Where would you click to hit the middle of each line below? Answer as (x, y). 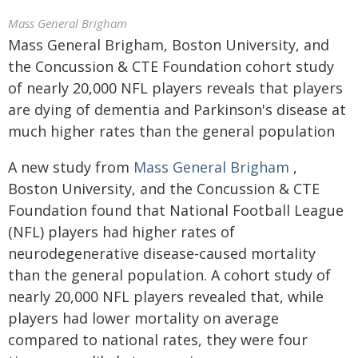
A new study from (71, 167)
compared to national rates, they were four (158, 340)
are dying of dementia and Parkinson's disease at (177, 109)
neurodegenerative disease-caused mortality (162, 253)
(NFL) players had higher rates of (121, 232)
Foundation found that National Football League (176, 210)
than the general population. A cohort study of (169, 275)
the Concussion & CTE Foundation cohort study (171, 66)
